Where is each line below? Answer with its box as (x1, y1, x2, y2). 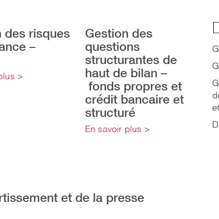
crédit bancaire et (85, 92, 184, 106)
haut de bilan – (85, 66, 167, 80)
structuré (85, 105, 135, 119)
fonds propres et (85, 79, 182, 93)
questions (85, 39, 140, 53)
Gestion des (85, 26, 153, 40)
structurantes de (85, 52, 177, 66)
